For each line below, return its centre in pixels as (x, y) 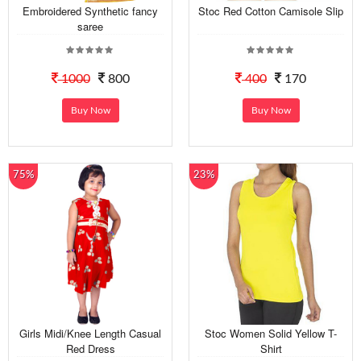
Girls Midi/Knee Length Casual (90, 334)
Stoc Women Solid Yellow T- (271, 334)
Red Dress (90, 349)
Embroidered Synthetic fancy (90, 11)
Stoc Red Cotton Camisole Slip (271, 11)
